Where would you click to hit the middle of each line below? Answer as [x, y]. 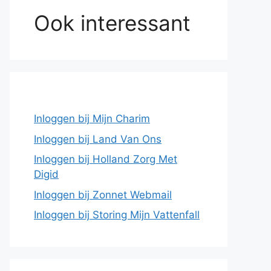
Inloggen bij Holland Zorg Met [106, 159]
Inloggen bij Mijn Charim [92, 119]
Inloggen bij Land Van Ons [98, 139]
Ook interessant [112, 23]
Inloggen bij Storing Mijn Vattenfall [117, 215]
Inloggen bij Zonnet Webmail [103, 194]
